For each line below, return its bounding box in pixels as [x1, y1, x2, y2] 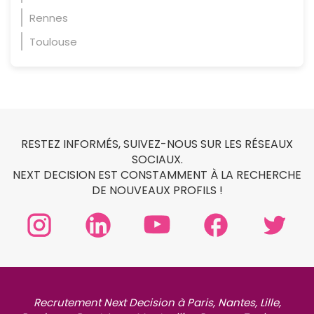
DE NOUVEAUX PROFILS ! [91, 182, 223, 198]
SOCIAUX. [131, 151, 183, 168]
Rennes [29, 10, 68, 25]
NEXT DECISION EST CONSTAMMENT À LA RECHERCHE [13, 166, 301, 183]
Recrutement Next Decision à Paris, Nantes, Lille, [33, 294, 281, 310]
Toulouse [29, 34, 77, 49]
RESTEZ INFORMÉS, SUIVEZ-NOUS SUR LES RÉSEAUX [21, 135, 293, 152]
